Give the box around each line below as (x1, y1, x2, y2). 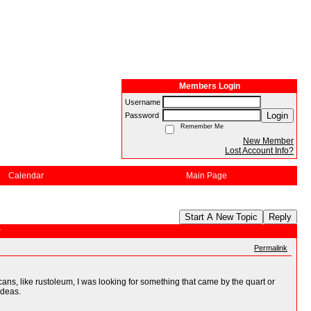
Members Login (178, 81, 240, 91)
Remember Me (176, 123, 224, 130)
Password (125, 111, 161, 119)
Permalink (254, 244, 287, 252)
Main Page (185, 171, 227, 180)
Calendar (8, 171, 44, 180)
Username (125, 98, 162, 106)
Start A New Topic (185, 212, 258, 222)
